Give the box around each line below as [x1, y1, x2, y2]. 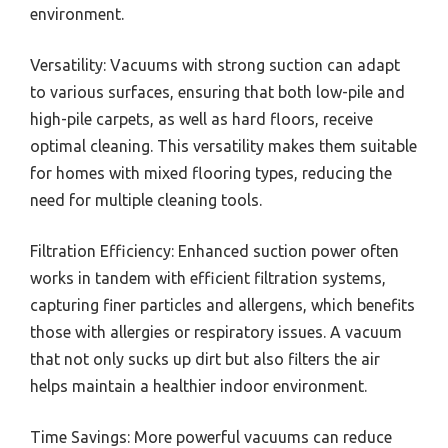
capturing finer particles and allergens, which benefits [30, 296, 415, 315]
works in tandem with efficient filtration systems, [30, 269, 386, 288]
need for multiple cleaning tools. [30, 191, 262, 210]
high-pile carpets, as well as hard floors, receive [30, 110, 373, 129]
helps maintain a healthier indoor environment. [30, 377, 367, 396]
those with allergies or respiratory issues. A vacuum [30, 323, 402, 342]
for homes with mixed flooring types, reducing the [30, 164, 392, 183]
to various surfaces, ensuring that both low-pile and [30, 83, 405, 102]
